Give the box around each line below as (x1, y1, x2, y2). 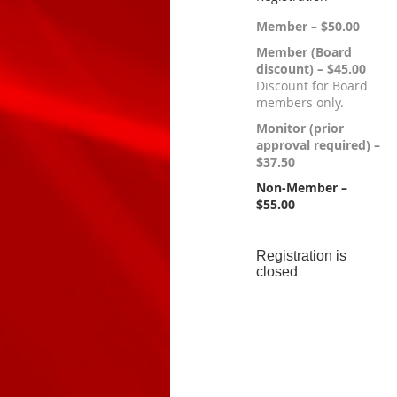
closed (256, 264, 298, 279)
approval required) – (256, 136, 380, 153)
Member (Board (256, 43, 352, 60)
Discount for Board (256, 77, 368, 94)
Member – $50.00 (256, 18, 360, 35)
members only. (256, 94, 344, 111)
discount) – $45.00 (256, 60, 366, 77)
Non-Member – (256, 179, 347, 196)
